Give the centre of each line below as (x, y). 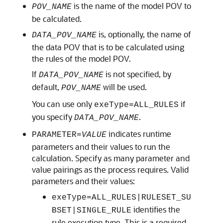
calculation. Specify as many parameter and (111, 158)
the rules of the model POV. (81, 58)
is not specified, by (137, 74)
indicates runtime (139, 134)
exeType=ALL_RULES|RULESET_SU (121, 198)
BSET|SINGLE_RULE (92, 211)
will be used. (124, 87)
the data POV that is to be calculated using (108, 47)
